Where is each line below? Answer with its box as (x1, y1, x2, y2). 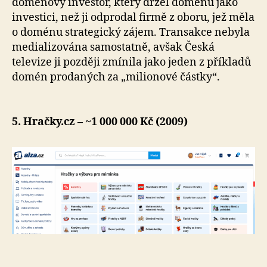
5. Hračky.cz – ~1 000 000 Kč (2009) (12, 114, 188, 129)
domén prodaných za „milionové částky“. (12, 70, 220, 84)
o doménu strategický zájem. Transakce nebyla (12, 25, 250, 39)
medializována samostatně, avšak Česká (12, 40, 215, 54)
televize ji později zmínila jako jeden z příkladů (12, 55, 251, 69)
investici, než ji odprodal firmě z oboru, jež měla (12, 10, 254, 24)
